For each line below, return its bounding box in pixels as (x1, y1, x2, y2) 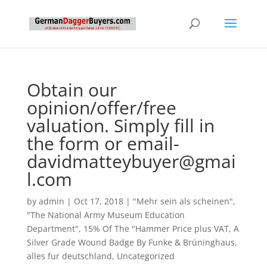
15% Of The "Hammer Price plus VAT (83, 223, 229, 234)
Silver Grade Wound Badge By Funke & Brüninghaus (26, 237, 235, 248)
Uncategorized (116, 250, 175, 262)
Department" (26, 223, 79, 234)
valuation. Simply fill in (26, 113, 215, 138)
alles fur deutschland (26, 250, 112, 262)
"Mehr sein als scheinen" (132, 195, 233, 207)
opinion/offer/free (26, 95, 176, 120)
